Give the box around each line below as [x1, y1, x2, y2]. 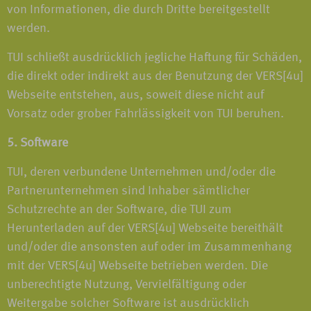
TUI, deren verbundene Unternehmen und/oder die [7, 166, 276, 178]
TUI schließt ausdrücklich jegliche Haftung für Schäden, [7, 51, 302, 64]
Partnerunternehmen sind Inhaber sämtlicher [7, 185, 250, 197]
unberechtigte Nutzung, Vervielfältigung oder [7, 278, 246, 291]
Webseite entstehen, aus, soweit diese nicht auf [7, 89, 264, 101]
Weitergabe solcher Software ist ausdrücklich [7, 297, 249, 310]
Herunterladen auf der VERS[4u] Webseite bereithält [7, 222, 283, 235]
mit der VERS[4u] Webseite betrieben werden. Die [7, 260, 268, 272]
